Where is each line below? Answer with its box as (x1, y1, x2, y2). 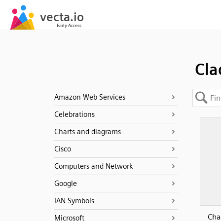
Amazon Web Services (54, 93, 125, 102)
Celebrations (54, 110, 95, 119)
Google (54, 179, 77, 188)
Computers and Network (54, 162, 133, 171)
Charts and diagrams (54, 127, 121, 136)
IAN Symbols (54, 196, 94, 205)
